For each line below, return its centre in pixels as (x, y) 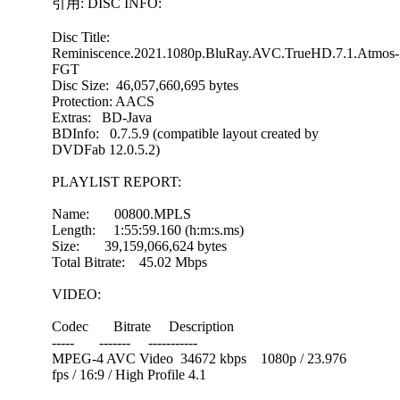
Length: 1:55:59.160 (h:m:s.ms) (148, 229)
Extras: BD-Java (102, 117)
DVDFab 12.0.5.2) (106, 149)
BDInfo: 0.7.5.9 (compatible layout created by (185, 133)
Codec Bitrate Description (143, 326)
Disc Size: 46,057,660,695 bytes (145, 85)
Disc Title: (81, 37)
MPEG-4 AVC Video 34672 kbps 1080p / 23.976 (199, 358)
